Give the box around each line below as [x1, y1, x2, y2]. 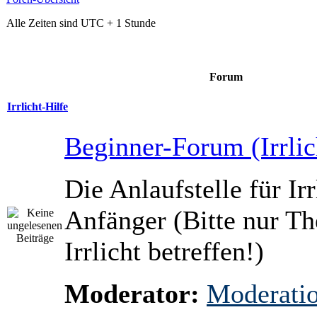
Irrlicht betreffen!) [64, 236, 264, 266]
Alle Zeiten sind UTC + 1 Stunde [6, 17, 156, 29]
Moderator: [64, 279, 200, 309]
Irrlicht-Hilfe [7, 100, 68, 113]
